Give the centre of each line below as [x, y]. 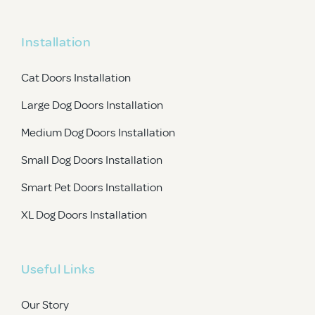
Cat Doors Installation [76, 77]
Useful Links [58, 268]
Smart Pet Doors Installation [92, 186]
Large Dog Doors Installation [92, 104]
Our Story [45, 304]
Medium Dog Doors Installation [98, 131]
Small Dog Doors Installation [92, 159]
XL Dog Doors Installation [84, 214]
